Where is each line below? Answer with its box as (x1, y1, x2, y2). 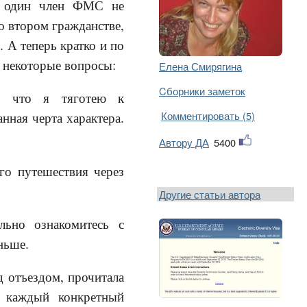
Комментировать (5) (161, 108, 255, 123)
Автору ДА (159, 135, 209, 149)
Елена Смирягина (159, 58, 242, 73)
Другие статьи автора (159, 187, 260, 201)
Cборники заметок (159, 84, 245, 98)
